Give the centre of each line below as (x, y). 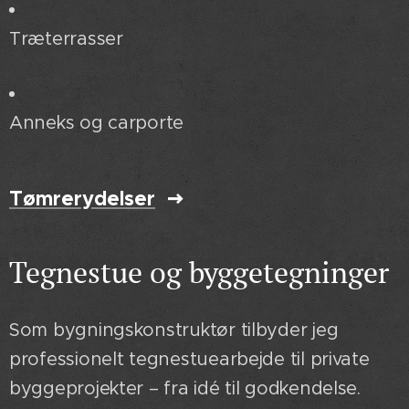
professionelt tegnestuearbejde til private (189, 359)
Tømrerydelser (82, 198)
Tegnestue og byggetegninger (203, 272)
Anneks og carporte (97, 122)
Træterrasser (66, 38)
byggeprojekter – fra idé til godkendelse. (188, 388)
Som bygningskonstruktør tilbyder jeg (174, 330)
